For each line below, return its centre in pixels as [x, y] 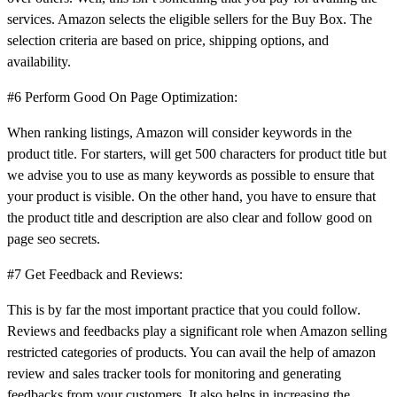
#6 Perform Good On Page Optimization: [122, 97]
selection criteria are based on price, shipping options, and [168, 40]
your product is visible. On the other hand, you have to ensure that [191, 196]
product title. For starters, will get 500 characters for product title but [197, 153]
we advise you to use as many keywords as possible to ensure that [191, 175]
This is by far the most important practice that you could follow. [184, 309]
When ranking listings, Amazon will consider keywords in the [179, 132]
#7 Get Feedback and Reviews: [95, 274]
